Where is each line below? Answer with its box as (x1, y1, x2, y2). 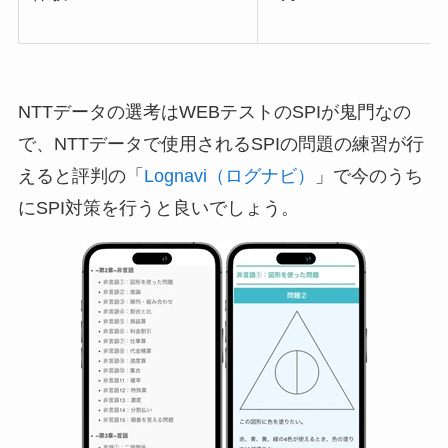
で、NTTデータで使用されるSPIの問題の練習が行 (17, 134, 424, 155)
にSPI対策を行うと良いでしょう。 (17, 198, 299, 219)
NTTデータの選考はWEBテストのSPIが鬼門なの (17, 102, 411, 123)
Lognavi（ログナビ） (143, 166, 315, 187)
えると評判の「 (17, 166, 144, 187)
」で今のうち (314, 166, 423, 187)
